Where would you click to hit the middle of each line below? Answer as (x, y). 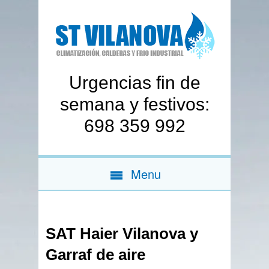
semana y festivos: (135, 104)
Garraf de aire (96, 255)
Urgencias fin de (135, 83)
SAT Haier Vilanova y (122, 234)
